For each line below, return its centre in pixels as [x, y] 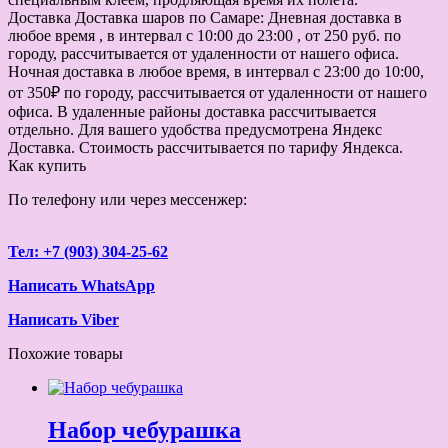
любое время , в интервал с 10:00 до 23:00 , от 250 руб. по [204, 35]
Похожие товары [65, 353]
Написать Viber [63, 319]
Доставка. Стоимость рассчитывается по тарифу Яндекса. [205, 147]
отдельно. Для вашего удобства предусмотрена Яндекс [195, 129]
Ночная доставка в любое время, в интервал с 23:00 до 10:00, [216, 71]
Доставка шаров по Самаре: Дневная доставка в [236, 17]
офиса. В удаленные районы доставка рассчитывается [192, 111]
